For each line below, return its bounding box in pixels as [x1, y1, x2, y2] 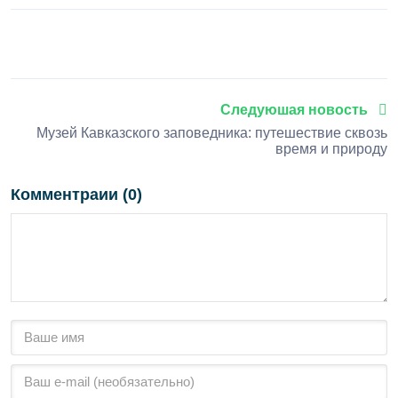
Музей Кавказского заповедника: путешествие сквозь [36, 125, 387, 141]
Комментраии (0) [11, 186, 142, 204]
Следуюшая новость [220, 102, 371, 118]
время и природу [275, 141, 387, 157]
